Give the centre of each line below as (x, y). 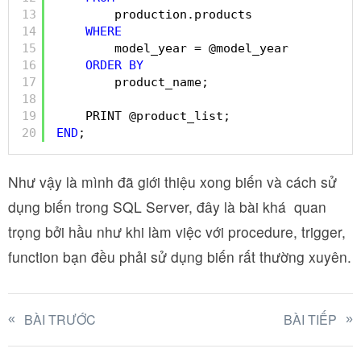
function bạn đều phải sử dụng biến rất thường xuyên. (180, 256)
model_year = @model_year (201, 49)
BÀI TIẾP (310, 319)
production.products (183, 15)
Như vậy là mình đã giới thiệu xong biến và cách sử (172, 181)
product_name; (162, 83)
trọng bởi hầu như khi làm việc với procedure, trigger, (177, 231)
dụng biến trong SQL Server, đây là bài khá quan (167, 206)
